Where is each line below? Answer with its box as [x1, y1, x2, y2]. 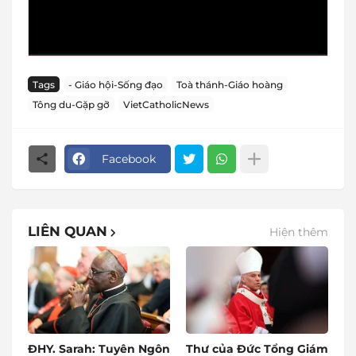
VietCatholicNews [123, 98, 209, 110]
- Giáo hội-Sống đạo [68, 78, 163, 91]
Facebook [102, 151, 156, 166]
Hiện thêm [269, 224, 328, 239]
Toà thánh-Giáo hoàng [176, 78, 283, 91]
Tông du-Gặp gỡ [33, 98, 110, 110]
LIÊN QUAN [28, 223, 107, 239]
